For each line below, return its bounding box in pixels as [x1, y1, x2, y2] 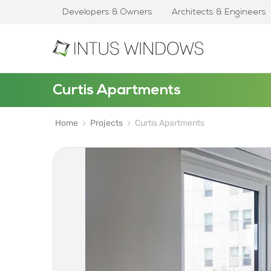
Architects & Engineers [172, 7, 266, 18]
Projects [90, 118, 123, 128]
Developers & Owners [62, 7, 152, 18]
